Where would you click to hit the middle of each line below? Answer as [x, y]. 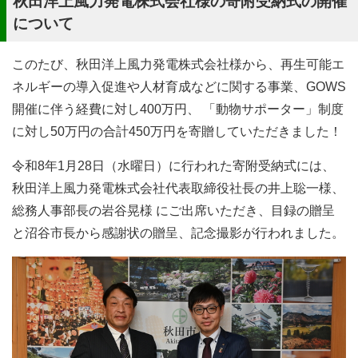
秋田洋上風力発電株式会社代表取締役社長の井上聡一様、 [178, 188]
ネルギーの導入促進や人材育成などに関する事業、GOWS [179, 87]
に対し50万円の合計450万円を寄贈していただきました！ [177, 131]
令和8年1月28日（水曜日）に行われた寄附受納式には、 [173, 166]
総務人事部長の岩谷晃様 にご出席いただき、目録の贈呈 [173, 211]
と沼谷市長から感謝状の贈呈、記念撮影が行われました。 [178, 233]
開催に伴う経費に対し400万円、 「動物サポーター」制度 [178, 109]
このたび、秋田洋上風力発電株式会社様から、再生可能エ [178, 64]
